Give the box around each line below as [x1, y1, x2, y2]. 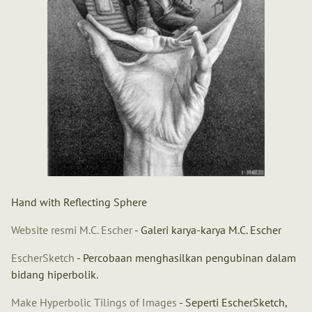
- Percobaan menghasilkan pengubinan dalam [75, 251, 296, 265]
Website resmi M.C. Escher [11, 223, 132, 237]
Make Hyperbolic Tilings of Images [11, 295, 177, 310]
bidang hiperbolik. [11, 267, 98, 282]
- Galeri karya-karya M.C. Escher [132, 223, 281, 237]
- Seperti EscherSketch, [177, 295, 287, 310]
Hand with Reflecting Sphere [11, 195, 147, 210]
